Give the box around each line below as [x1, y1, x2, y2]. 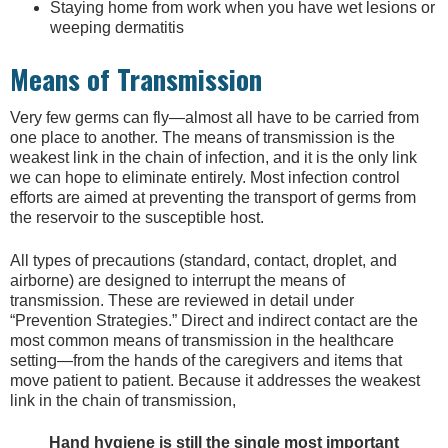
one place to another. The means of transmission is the [10, 129, 395, 147]
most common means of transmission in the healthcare [10, 331, 394, 349]
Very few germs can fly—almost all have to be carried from [10, 109, 419, 127]
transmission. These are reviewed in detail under [10, 291, 354, 309]
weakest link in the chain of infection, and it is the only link [10, 149, 417, 167]
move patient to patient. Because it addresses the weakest [10, 371, 420, 389]
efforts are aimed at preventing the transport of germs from [10, 189, 416, 207]
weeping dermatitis [50, 18, 184, 36]
